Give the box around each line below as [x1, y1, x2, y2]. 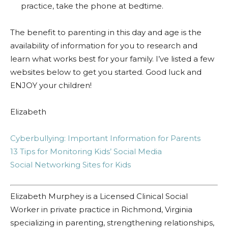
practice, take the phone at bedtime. [21, 1, 163, 11]
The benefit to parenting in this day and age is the [10, 27, 202, 37]
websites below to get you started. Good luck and [10, 67, 202, 77]
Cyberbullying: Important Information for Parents [10, 133, 201, 143]
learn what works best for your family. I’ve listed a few [10, 54, 214, 64]
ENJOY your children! [10, 80, 92, 90]
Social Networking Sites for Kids [10, 160, 131, 169]
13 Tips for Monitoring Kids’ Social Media [10, 147, 162, 156]
